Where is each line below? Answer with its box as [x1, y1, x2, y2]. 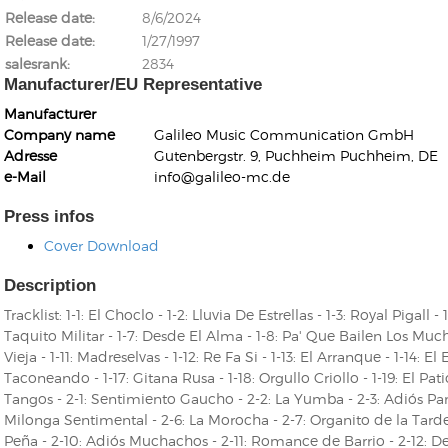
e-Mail [4, 168, 46, 186]
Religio [246, 180, 294, 197]
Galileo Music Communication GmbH [154, 126, 414, 144]
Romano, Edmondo [246, 159, 384, 176]
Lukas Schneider [246, 248, 358, 265]
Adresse [4, 147, 57, 165]
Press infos [4, 207, 94, 227]
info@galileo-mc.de [154, 168, 290, 186]
